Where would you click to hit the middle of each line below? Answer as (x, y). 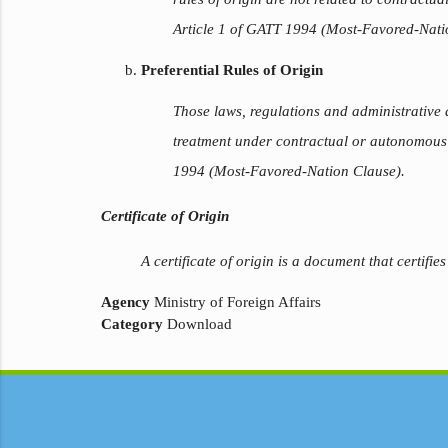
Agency (125, 302)
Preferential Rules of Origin (231, 70)
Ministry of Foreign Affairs (235, 302)
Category (131, 324)
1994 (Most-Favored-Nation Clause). (288, 171)
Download (197, 324)
